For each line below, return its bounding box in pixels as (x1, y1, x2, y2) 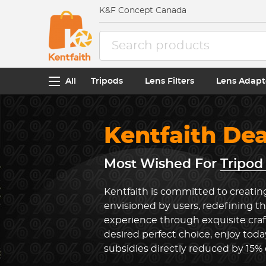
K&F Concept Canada (99, 7, 187, 15)
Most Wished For (103, 157, 220, 170)
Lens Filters (144, 77, 194, 85)
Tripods (91, 77, 123, 85)
